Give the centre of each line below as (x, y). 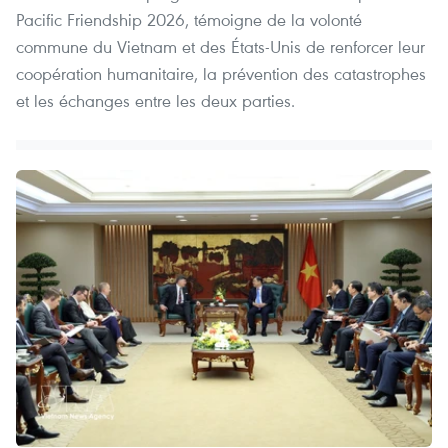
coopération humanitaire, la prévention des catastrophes (221, 74)
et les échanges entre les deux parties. (155, 101)
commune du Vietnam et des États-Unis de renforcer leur (220, 47)
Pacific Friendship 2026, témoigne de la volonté (189, 20)
